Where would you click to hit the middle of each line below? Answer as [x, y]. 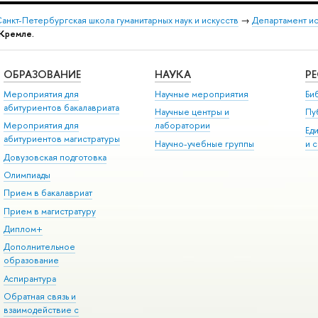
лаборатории [182, 126]
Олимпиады [27, 175]
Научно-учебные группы [204, 143]
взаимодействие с [41, 310]
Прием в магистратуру [49, 211]
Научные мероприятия [201, 94]
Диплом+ [23, 229]
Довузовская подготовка [55, 157]
